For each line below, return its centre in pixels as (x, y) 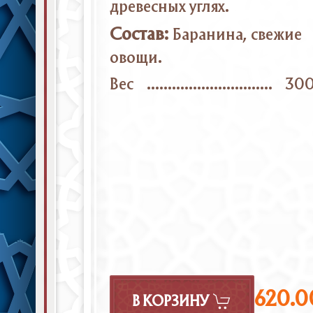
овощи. (136, 58)
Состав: (139, 35)
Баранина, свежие (238, 35)
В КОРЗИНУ (170, 303)
